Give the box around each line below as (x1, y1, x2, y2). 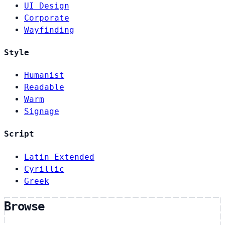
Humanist (24, 70, 64, 80)
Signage (24, 106, 59, 117)
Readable (24, 82, 64, 92)
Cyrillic (24, 164, 64, 174)
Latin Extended (24, 152, 94, 162)
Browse (4, 199, 45, 213)
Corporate (24, 13, 69, 23)
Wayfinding (24, 25, 74, 35)
